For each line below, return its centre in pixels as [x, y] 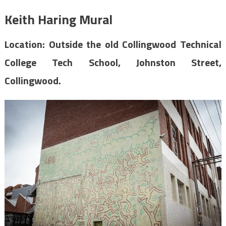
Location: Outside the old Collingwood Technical [113, 44]
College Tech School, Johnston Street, [113, 63]
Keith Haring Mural [58, 20]
